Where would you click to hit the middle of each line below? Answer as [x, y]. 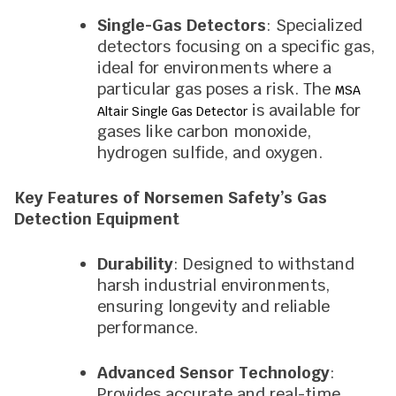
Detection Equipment [97, 219]
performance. [148, 327]
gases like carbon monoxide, [204, 131]
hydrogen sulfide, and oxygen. [210, 152]
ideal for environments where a [214, 68]
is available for [304, 110]
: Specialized [314, 25]
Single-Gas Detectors [182, 25]
